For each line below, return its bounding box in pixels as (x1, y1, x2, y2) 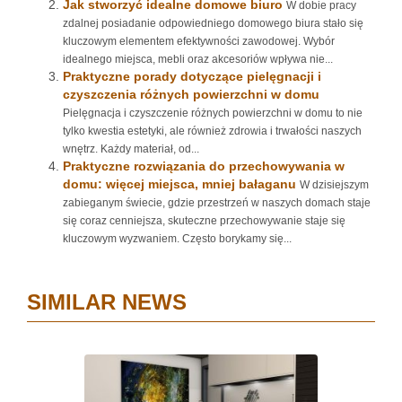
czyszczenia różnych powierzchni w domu (63, 87, 319, 101)
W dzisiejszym (300, 179, 369, 191)
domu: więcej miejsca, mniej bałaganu (63, 177, 296, 191)
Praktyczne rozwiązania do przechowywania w (63, 159, 345, 173)
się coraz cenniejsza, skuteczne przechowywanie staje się (63, 214, 345, 227)
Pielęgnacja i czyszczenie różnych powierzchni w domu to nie (63, 107, 363, 119)
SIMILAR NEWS (27, 290, 187, 314)
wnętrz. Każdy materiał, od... (63, 143, 199, 155)
